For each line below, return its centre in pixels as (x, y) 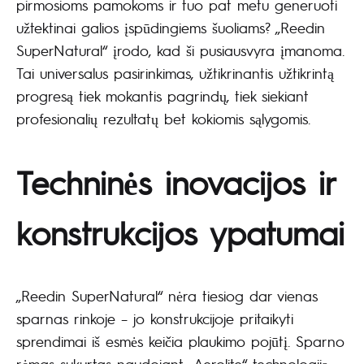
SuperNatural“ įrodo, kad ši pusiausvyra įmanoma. (180, 50)
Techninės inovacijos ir (175, 182)
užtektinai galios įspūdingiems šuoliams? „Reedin (171, 27)
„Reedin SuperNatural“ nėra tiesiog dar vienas (167, 296)
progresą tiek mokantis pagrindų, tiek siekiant (162, 95)
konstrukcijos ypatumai (180, 233)
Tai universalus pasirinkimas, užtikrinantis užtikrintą (175, 72)
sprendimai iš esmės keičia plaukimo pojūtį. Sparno (180, 341)
